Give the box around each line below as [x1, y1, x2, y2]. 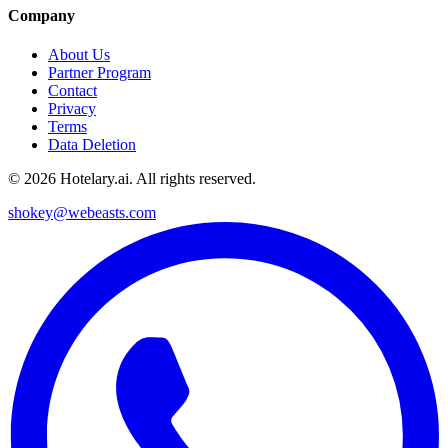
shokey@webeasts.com [8, 203, 156, 221]
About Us [48, 45, 110, 63]
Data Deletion [48, 135, 136, 153]
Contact [48, 81, 97, 99]
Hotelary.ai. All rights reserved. [56, 169, 256, 187]
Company [8, 6, 75, 24]
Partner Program [48, 63, 151, 81]
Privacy [48, 99, 96, 117]
